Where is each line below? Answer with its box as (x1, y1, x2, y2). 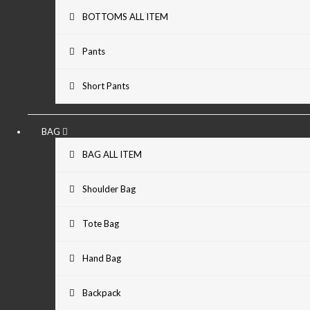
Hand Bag (82, 252, 121, 264)
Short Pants (82, 80, 129, 91)
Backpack (82, 286, 121, 298)
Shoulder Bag (82, 183, 136, 194)
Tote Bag (82, 217, 119, 229)
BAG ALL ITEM (82, 148, 142, 160)
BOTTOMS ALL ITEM (82, 10, 168, 22)
